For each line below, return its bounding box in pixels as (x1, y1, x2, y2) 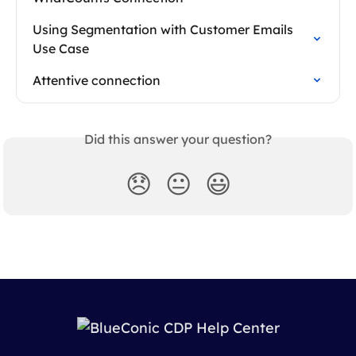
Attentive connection (33, 72, 161, 88)
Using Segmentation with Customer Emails (33, 21, 296, 37)
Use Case (33, 40, 89, 56)
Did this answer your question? (84, 130, 272, 147)
